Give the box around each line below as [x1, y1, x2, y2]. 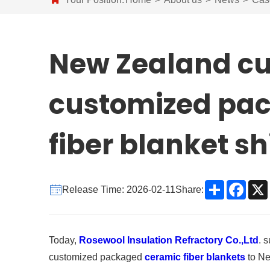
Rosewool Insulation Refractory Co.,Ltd [78, 235, 259, 246]
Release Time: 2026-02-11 [61, 184, 175, 195]
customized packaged [48, 252, 145, 263]
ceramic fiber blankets [144, 252, 245, 263]
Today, [48, 235, 79, 246]
